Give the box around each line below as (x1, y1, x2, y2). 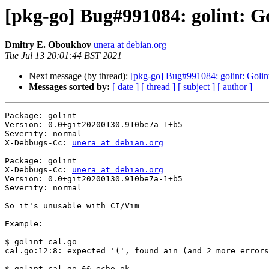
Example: (5, 219, 43, 229)
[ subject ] (178, 82, 215, 92)
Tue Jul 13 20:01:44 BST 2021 (5, 50, 122, 61)
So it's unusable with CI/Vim (5, 201, 139, 211)
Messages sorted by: (29, 82, 110, 92)
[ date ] (112, 82, 139, 92)
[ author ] (217, 82, 252, 92)
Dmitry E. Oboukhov (5, 40, 91, 50)
